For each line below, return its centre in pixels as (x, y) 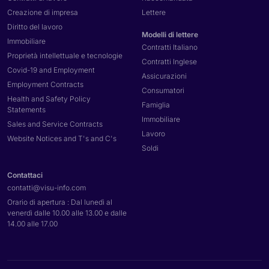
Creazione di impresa (43, 13)
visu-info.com (63, 188)
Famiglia (156, 105)
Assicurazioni (164, 76)
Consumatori (163, 91)
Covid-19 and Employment (51, 70)
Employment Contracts (45, 85)
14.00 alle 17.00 (32, 224)
